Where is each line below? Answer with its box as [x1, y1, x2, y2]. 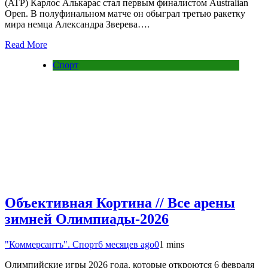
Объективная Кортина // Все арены [5, 195, 235, 211]
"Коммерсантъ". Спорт [5, 239, 98, 250]
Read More [5, 39, 47, 50]
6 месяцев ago [98, 239, 154, 250]
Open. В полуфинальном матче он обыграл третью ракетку [5, 8, 245, 19]
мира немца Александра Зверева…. [5, 19, 150, 29]
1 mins [159, 239, 184, 250]
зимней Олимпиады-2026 [5, 211, 169, 227]
